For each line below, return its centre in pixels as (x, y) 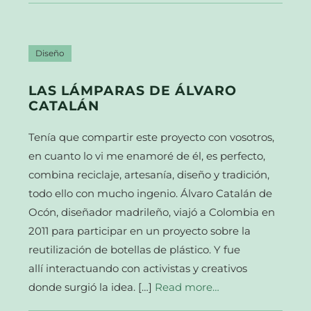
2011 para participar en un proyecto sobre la (140, 230)
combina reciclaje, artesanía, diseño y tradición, (149, 174)
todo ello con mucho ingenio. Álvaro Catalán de (151, 193)
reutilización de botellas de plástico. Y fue (135, 249)
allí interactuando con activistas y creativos (138, 268)
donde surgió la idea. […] (92, 287)
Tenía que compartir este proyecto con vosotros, (152, 137)
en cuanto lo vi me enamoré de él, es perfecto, (147, 155)
